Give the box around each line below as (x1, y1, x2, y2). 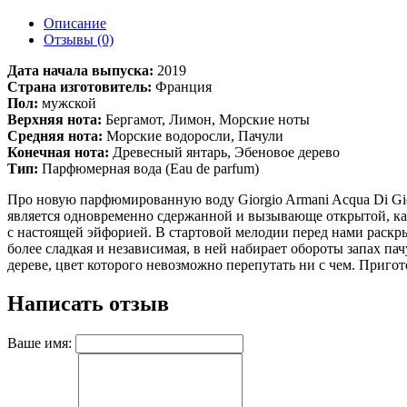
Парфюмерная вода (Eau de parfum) (38, 161, 259, 176)
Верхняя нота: (7, 112, 105, 127)
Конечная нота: (7, 144, 113, 160)
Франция (152, 79, 212, 94)
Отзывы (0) (44, 32, 114, 47)
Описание (44, 15, 106, 31)
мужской (42, 95, 96, 111)
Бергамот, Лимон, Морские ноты (105, 112, 310, 127)
